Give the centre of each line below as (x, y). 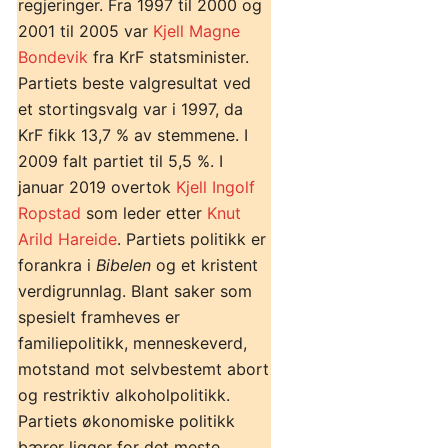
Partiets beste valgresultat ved (134, 82)
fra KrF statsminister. (168, 56)
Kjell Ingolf (215, 186)
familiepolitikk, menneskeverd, (132, 342)
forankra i (57, 264)
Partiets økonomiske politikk (126, 420)
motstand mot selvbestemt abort (143, 368)
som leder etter (144, 212)
